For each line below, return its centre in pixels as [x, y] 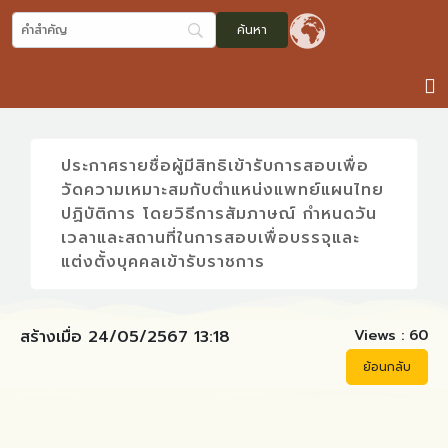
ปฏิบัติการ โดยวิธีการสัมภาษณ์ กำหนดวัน [219, 214]
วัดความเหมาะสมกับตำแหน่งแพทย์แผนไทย [222, 190]
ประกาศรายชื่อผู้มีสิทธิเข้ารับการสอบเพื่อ [215, 166]
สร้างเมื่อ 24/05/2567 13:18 [125, 337]
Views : [378, 335]
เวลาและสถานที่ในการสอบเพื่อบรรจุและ [210, 238]
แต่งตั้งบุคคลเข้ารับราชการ [163, 262]
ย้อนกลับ [387, 367]
